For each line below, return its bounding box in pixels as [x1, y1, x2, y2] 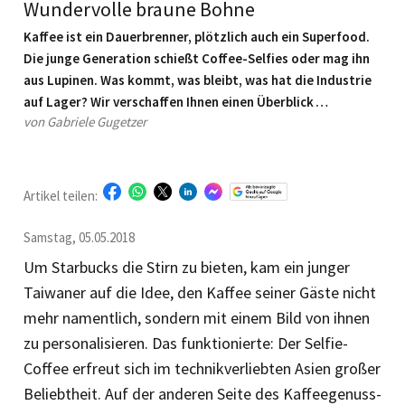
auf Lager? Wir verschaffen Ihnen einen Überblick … [24, 92, 328, 110]
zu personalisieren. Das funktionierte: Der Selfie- [24, 332, 348, 353]
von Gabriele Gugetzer [24, 112, 146, 130]
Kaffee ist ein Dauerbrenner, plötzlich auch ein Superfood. [24, 27, 370, 45]
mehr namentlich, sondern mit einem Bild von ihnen [24, 306, 370, 328]
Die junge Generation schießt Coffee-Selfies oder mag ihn [24, 49, 370, 67]
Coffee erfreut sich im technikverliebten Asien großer [24, 357, 381, 379]
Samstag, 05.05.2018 [24, 228, 135, 246]
